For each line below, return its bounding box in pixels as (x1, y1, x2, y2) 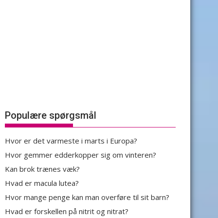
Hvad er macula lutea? (5, 178, 79, 188)
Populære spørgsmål (5, 109, 96, 121)
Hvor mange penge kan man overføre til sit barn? (5, 192, 169, 202)
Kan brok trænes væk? (5, 164, 80, 174)
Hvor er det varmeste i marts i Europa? (5, 136, 137, 145)
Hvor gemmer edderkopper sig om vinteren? (5, 150, 156, 160)
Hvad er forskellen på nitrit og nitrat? (5, 206, 128, 216)
